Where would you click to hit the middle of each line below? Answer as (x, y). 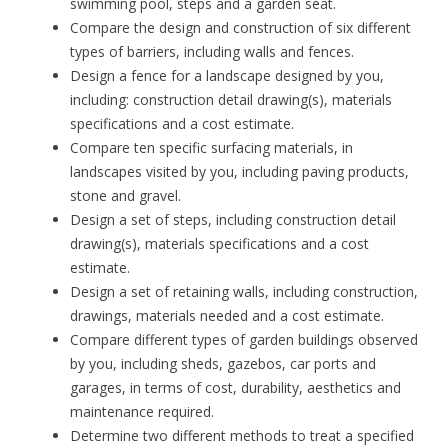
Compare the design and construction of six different (240, 27)
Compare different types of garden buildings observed (244, 339)
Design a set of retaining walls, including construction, (244, 291)
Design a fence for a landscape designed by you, (227, 75)
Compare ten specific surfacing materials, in (211, 147)
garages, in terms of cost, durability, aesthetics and (235, 387)
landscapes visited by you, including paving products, (239, 171)
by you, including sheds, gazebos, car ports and (223, 363)
